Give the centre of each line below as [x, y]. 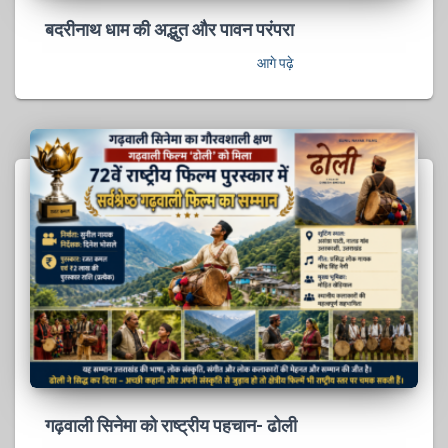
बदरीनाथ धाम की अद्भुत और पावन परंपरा [169, 29]
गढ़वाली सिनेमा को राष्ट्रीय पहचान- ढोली [171, 424]
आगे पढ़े [275, 63]
